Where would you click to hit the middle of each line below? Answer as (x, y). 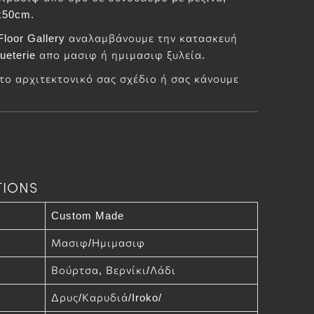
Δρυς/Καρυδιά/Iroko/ (106, 298)
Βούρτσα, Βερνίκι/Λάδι (115, 270)
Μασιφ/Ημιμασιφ (98, 243)
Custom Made (87, 216)
